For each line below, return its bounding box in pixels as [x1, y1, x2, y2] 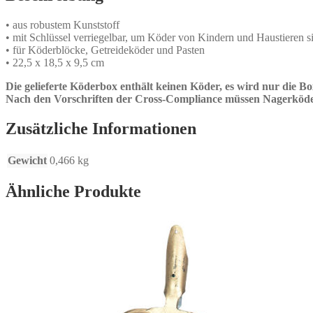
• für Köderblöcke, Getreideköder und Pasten [6, 43, 205, 56]
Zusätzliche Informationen [6, 119, 196, 138]
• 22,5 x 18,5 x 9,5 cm [6, 56, 104, 68]
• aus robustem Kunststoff [6, 18, 119, 31]
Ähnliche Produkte [6, 182, 141, 201]
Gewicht [8, 154, 47, 166]
